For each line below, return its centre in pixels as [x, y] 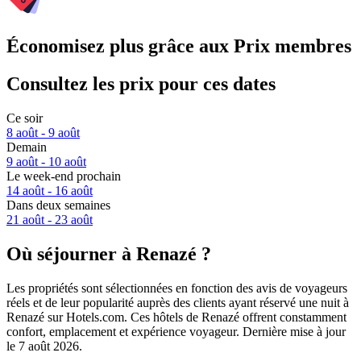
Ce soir [25, 118]
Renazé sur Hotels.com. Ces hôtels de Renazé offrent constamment [176, 317]
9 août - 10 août [46, 162]
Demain [27, 147]
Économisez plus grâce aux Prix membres [179, 46]
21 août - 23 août [50, 220]
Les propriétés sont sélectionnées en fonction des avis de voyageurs [177, 288]
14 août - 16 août [50, 191]
